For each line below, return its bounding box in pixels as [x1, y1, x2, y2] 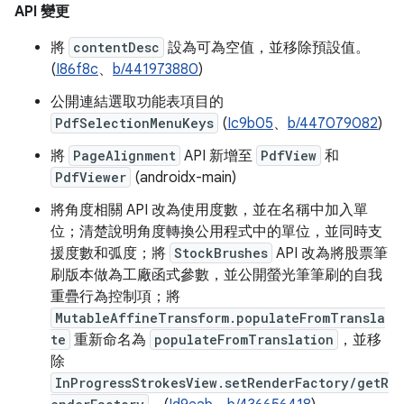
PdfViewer [55, 169, 126, 186]
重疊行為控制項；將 [50, 288, 180, 306]
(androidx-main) [131, 169, 236, 187]
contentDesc [73, 39, 160, 56]
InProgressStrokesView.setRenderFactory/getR [55, 374, 389, 391]
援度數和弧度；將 [50, 244, 170, 262]
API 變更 [14, 3, 69, 21]
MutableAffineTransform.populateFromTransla [55, 309, 385, 326]
